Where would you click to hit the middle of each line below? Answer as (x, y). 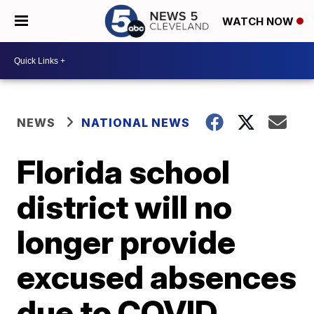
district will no (125, 207)
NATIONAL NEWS (136, 123)
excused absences (157, 277)
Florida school (124, 172)
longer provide (127, 242)
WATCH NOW (259, 22)
